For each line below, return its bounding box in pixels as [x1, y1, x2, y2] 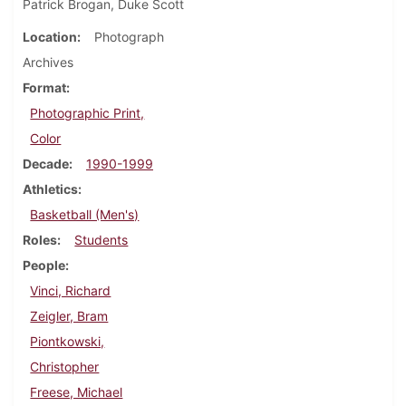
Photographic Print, [30, 105, 145, 121]
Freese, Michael [30, 384, 123, 401]
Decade [23, 156, 69, 172]
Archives [23, 54, 73, 71]
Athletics [23, 181, 78, 198]
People [23, 257, 65, 274]
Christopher [30, 359, 100, 375]
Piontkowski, [30, 333, 105, 350]
